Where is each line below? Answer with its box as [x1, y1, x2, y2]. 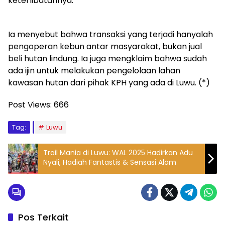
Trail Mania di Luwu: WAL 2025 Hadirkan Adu [43, 147, 193, 158]
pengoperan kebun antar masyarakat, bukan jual [8, 41, 202, 52]
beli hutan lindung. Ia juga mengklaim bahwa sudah [8, 53, 207, 64]
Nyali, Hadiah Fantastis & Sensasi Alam [43, 157, 176, 167]
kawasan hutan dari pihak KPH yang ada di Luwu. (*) [8, 77, 210, 88]
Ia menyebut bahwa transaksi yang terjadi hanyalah [8, 29, 213, 40]
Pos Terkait [18, 211, 69, 223]
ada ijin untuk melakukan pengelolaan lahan [8, 65, 180, 76]
